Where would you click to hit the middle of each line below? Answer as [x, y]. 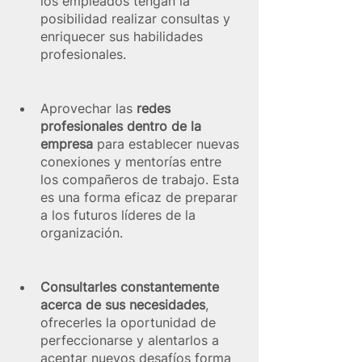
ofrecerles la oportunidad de [130, 323]
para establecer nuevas [168, 144]
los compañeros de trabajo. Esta [142, 180]
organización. [82, 233]
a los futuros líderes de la [120, 215]
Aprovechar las [86, 109]
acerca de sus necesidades [123, 305]
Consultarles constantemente [132, 287]
